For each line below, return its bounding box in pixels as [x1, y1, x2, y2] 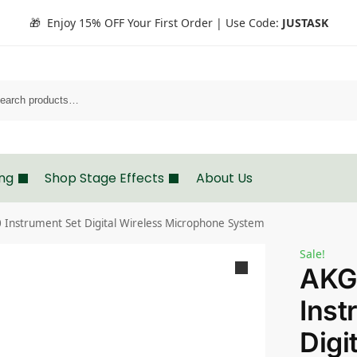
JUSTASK [281, 15, 328, 30]
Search [322, 81, 355, 94]
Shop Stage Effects [45, 169, 165, 187]
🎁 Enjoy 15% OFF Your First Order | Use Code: [29, 15, 282, 30]
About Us [195, 169, 253, 187]
